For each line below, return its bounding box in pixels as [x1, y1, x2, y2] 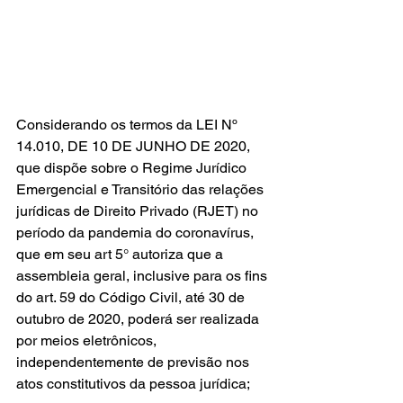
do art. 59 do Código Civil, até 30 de [16, 288, 248, 306]
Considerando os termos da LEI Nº [16, 115, 241, 133]
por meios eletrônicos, [16, 331, 160, 349]
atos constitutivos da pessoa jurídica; [16, 374, 250, 392]
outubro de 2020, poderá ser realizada [16, 309, 263, 327]
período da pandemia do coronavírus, [16, 223, 257, 241]
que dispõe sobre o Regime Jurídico [16, 158, 250, 176]
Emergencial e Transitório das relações [16, 180, 267, 198]
